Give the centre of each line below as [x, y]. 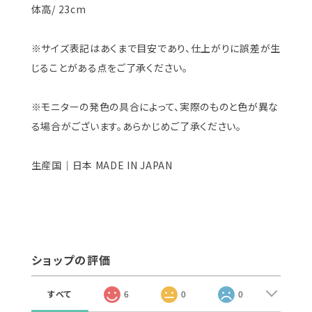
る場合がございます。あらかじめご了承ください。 [136, 126]
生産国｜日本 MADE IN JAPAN [102, 165]
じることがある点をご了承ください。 [109, 67]
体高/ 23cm [58, 9]
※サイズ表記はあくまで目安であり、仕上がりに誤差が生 [156, 48]
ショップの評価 [71, 259]
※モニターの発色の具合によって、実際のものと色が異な [155, 106]
